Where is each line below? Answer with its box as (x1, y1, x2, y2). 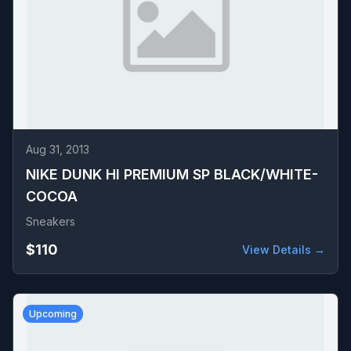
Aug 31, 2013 (26, 143, 89, 156)
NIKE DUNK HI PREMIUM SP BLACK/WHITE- (26, 166, 318, 183)
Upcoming (29, 308, 77, 320)
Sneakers (26, 215, 75, 228)
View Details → (242, 243, 325, 256)
